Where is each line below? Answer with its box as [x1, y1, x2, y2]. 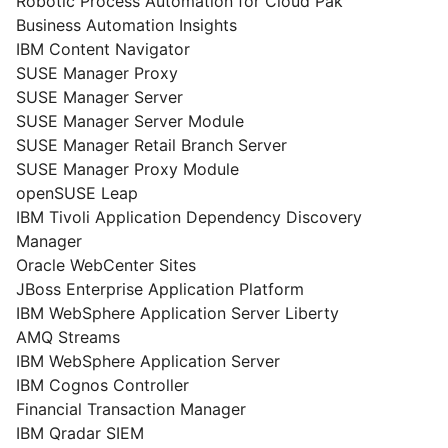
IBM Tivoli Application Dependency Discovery [16, 207, 362, 227]
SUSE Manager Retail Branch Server [16, 135, 287, 155]
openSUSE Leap [16, 183, 138, 203]
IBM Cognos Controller [16, 375, 189, 395]
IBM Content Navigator [16, 39, 190, 59]
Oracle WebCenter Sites [16, 255, 196, 275]
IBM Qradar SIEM [16, 423, 144, 443]
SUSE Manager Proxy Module [16, 159, 239, 179]
